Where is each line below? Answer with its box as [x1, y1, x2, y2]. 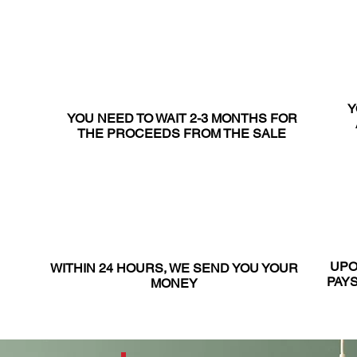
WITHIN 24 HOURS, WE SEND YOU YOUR [49, 261, 298, 276]
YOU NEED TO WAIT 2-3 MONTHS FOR [66, 111, 297, 126]
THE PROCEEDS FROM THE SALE [77, 126, 286, 141]
